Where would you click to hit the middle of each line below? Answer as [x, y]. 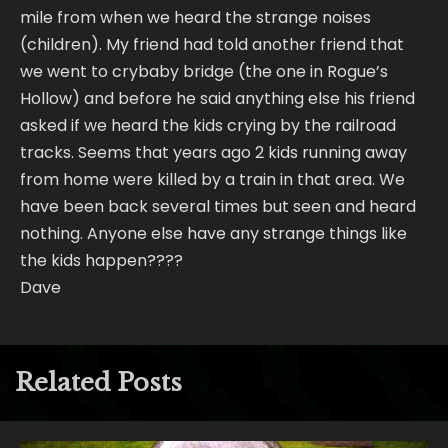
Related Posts [98, 382]
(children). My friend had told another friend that [212, 44]
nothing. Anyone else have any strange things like [213, 233]
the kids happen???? [101, 260]
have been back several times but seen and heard [218, 206]
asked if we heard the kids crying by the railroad [208, 125]
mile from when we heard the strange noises [195, 17]
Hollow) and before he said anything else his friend [217, 98]
